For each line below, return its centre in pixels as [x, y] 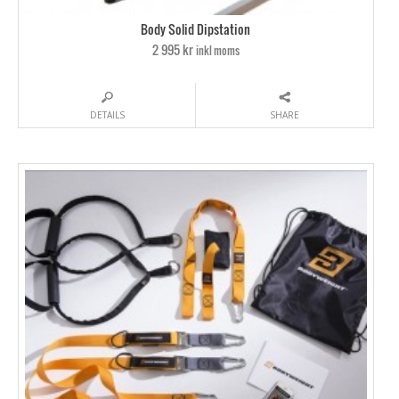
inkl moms [217, 51]
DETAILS [107, 115]
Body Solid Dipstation [196, 29]
